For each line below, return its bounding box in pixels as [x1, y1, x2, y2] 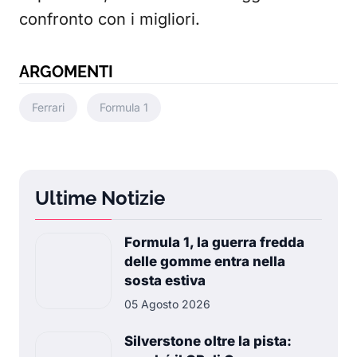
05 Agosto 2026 [124, 297, 210, 312]
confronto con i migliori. [19, 10, 200, 29]
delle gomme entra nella [124, 253, 285, 270]
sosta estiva [124, 273, 206, 289]
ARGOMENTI [19, 62, 113, 82]
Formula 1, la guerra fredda [124, 234, 304, 251]
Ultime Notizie [35, 186, 165, 210]
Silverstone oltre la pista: [124, 333, 292, 350]
